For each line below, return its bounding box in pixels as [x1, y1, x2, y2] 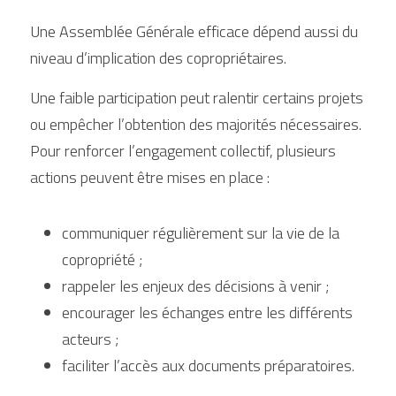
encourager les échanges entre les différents [62, 301, 353, 324]
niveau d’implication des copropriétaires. [30, 46, 286, 70]
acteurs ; [62, 327, 118, 351]
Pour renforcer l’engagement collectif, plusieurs [30, 139, 336, 163]
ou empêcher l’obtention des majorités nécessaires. [30, 112, 362, 136]
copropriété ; [62, 247, 142, 271]
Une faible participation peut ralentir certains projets [30, 86, 363, 110]
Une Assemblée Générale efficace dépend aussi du [30, 19, 358, 43]
